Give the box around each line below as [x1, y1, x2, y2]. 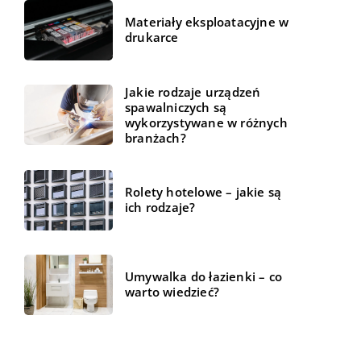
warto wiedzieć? [125, 284, 219, 301]
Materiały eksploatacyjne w [125, 14, 289, 31]
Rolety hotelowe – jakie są [125, 184, 282, 201]
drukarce [125, 29, 179, 46]
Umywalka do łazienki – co [125, 268, 282, 285]
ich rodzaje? [125, 199, 196, 216]
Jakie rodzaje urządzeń [125, 83, 261, 100]
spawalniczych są [125, 98, 227, 115]
